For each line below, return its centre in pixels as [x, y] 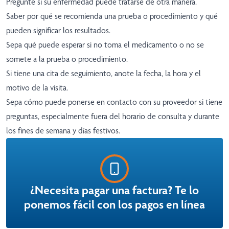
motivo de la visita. [37, 88]
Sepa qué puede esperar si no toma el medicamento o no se [105, 45]
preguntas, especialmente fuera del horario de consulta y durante [113, 117]
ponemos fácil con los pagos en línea [114, 205]
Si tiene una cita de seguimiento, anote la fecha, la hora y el [104, 74]
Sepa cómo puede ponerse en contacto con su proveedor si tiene [114, 102]
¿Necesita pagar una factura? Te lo [114, 190]
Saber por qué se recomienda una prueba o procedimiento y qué [112, 16]
